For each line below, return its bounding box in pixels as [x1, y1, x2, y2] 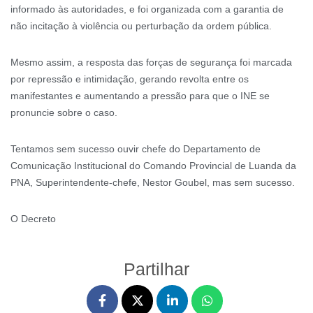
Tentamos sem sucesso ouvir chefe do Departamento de [10, 143, 261, 154]
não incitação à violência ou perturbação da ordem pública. [10, 20, 272, 31]
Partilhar [124, 259, 189, 279]
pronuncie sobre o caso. [10, 106, 117, 118]
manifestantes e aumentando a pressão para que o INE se [10, 89, 270, 101]
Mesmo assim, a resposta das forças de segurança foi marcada [10, 56, 292, 68]
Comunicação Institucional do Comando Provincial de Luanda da [10, 159, 296, 171]
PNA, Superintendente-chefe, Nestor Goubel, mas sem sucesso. [10, 176, 295, 188]
